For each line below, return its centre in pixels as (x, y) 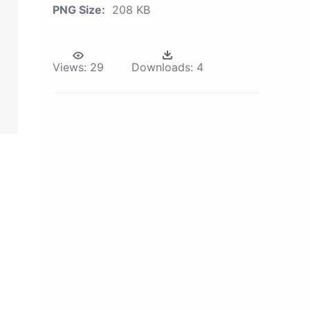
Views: (70, 67)
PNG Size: (79, 10)
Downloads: (162, 67)
